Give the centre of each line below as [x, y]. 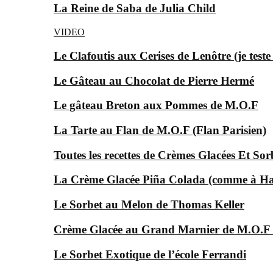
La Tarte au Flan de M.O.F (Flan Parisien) [160, 130]
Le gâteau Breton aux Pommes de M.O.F [156, 105]
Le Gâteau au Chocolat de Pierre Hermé [154, 80]
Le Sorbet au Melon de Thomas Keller [149, 205]
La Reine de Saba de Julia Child [135, 9]
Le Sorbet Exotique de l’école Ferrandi [150, 254]
